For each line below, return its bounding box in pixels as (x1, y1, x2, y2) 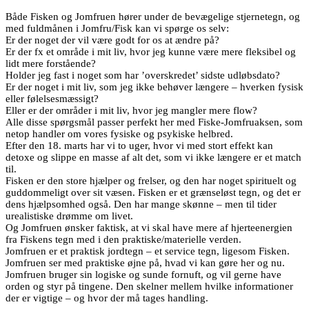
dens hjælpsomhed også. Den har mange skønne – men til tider (6, 199, 277, 210)
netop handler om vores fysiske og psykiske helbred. (6, 128, 233, 140)
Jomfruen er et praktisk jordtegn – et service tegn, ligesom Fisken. (6, 246, 290, 257)
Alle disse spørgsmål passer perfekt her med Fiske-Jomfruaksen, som (6, 117, 303, 128)
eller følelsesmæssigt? (6, 93, 99, 105)
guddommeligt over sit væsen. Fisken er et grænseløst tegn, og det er (6, 187, 301, 199)
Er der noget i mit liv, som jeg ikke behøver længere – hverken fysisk (6, 81, 303, 93)
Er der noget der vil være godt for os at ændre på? (6, 34, 219, 46)
